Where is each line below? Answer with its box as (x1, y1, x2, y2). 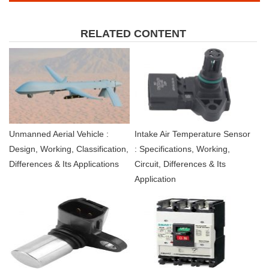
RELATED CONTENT (80, 28, 186, 40)
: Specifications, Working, (134, 144, 230, 154)
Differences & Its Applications (9, 159, 119, 169)
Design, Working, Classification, (9, 144, 128, 154)
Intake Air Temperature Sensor (134, 128, 250, 139)
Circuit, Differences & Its (134, 159, 226, 169)
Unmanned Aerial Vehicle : (9, 128, 109, 139)
